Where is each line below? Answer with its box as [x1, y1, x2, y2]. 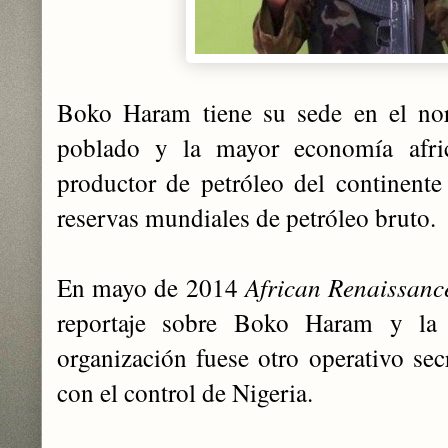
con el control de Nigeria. [57, 375, 313, 409]
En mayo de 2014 [57, 270, 245, 304]
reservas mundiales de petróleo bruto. [57, 200, 436, 234]
